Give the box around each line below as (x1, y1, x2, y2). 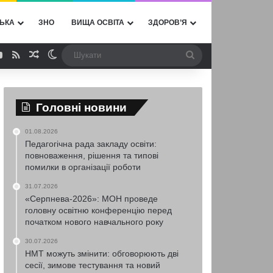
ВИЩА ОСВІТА (71, 18, 124, 27)
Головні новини (36, 101, 127, 114)
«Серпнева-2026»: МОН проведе (25, 194, 158, 204)
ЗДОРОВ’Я (147, 18, 187, 27)
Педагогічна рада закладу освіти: (25, 139, 157, 149)
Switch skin (57, 49, 107, 60)
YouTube (2, 49, 41, 59)
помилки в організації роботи (25, 162, 141, 172)
